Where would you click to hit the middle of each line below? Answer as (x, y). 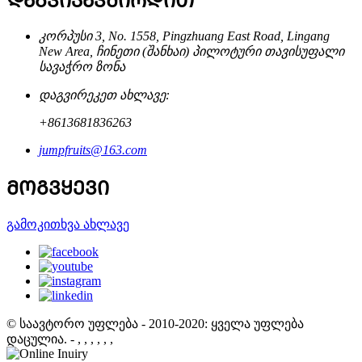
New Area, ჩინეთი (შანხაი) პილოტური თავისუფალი (192, 52)
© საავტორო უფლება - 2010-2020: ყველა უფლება (155, 324)
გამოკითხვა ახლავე (68, 225)
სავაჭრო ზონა (82, 67)
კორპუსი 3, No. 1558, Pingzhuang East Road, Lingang (184, 36)
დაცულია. (37, 339)
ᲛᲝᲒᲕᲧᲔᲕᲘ (58, 189)
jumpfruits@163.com (93, 150)
